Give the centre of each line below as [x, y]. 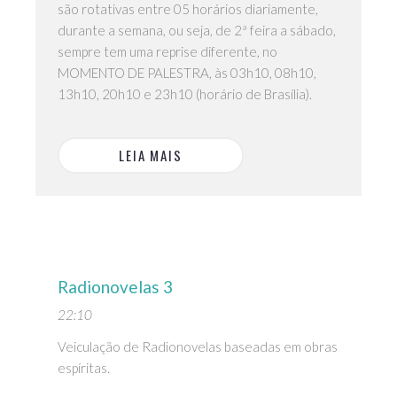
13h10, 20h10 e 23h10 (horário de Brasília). [185, 94]
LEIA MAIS [151, 155]
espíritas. [84, 368]
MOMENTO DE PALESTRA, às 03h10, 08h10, [187, 73]
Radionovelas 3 [115, 287]
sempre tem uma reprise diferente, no [167, 51]
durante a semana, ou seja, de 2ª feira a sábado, [197, 30]
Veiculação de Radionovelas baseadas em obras [198, 346]
